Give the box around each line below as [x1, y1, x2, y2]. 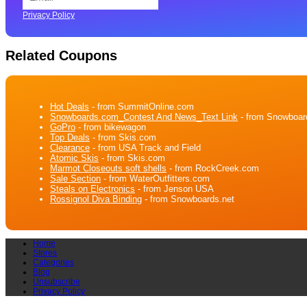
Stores [33, 247, 57, 258]
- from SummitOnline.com [89, 101, 194, 112]
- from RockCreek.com [167, 162, 259, 173]
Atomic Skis [50, 152, 99, 163]
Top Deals [50, 132, 90, 143]
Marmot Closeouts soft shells [50, 162, 167, 173]
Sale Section [50, 173, 101, 184]
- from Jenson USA [135, 183, 214, 194]
